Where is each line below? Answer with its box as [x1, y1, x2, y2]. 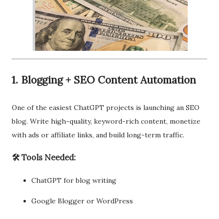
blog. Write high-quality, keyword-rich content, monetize [12, 117, 200, 126]
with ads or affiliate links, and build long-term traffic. [12, 131, 184, 139]
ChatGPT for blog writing [31, 175, 116, 185]
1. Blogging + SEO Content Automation [12, 73, 196, 87]
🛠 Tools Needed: [12, 153, 76, 163]
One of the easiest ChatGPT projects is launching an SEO [12, 103, 199, 112]
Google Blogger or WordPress [31, 196, 133, 205]
